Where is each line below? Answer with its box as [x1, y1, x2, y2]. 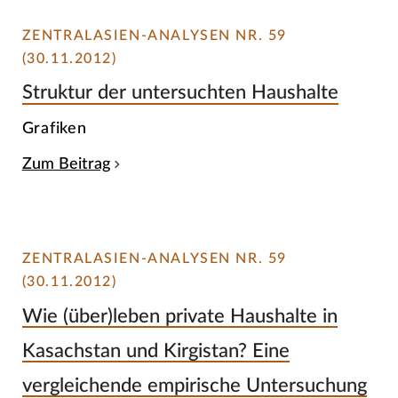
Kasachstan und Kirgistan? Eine [21, 340, 290, 361]
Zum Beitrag [21, 156, 110, 172]
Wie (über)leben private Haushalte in [21, 306, 338, 326]
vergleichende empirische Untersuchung [21, 375, 367, 395]
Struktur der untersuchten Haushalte [21, 83, 338, 103]
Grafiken [21, 120, 87, 138]
